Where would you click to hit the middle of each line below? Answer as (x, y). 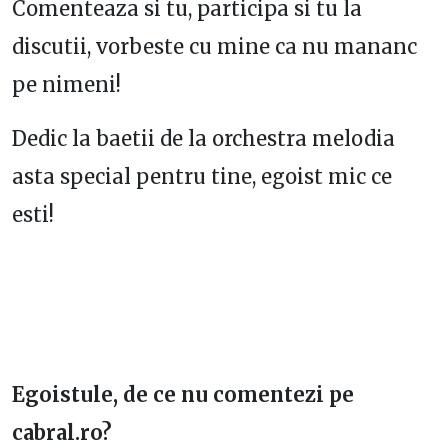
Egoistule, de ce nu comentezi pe (183, 394)
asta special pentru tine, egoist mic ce (202, 176)
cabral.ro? (62, 432)
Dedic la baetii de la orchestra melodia (203, 138)
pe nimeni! (66, 84)
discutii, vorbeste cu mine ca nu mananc (214, 46)
